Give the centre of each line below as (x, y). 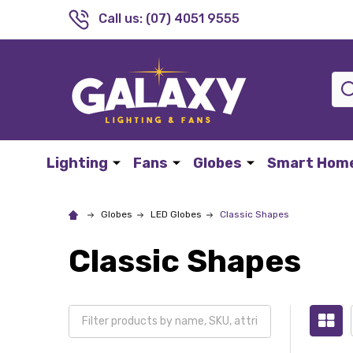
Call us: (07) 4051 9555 (169, 19)
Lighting (77, 163)
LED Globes (176, 214)
